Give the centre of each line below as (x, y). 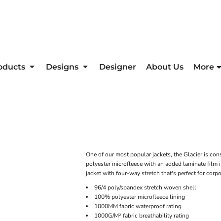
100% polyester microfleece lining (140, 197)
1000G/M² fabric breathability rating (142, 215)
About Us (165, 67)
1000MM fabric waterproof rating (138, 206)
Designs (63, 67)
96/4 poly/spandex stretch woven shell (145, 187)
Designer (118, 67)
